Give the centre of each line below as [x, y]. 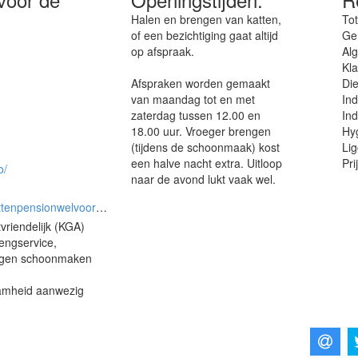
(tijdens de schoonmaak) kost [206, 147]
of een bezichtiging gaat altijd [205, 35]
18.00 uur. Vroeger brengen [201, 131]
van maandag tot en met [193, 99]
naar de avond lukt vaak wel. [204, 179]
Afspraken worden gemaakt [201, 83]
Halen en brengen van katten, [207, 19]
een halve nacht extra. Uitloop [207, 163]
